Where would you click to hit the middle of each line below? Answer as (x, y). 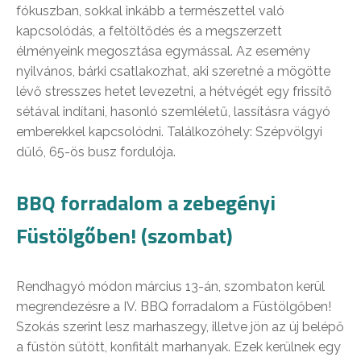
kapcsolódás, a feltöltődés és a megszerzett (149, 31)
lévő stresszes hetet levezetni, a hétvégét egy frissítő (174, 92)
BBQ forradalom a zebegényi (146, 203)
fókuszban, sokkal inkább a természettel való (150, 11)
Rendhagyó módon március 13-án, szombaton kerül (170, 287)
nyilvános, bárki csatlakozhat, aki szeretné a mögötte (173, 72)
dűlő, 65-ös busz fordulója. (96, 152)
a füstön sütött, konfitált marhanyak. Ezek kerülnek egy (178, 347)
